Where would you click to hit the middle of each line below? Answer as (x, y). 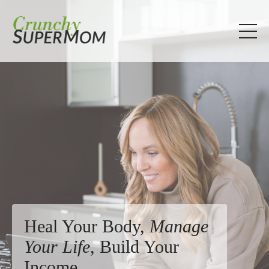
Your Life (57, 246)
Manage (179, 226)
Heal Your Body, (87, 226)
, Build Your (134, 246)
